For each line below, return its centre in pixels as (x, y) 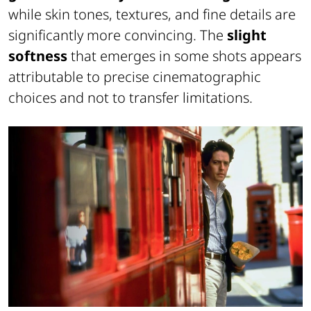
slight (247, 35)
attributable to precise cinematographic (135, 77)
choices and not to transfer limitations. (131, 98)
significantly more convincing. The (118, 35)
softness (38, 56)
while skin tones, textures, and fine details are (152, 15)
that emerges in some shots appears (184, 56)
